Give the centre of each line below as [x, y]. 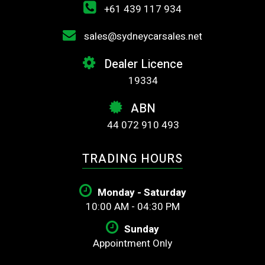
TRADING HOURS [132, 159]
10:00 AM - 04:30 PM [132, 207]
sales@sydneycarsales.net [142, 37]
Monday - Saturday [142, 193]
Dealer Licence [142, 64]
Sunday [142, 230]
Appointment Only [132, 244]
